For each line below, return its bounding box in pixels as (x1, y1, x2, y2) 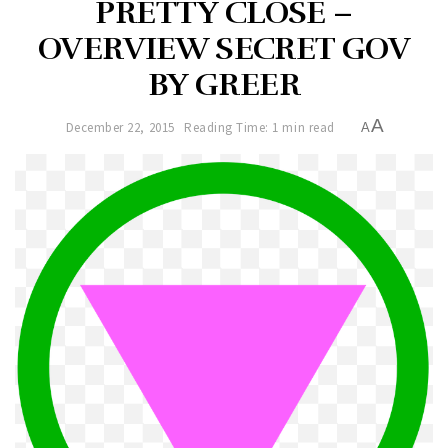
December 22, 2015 (65, 118, 175, 136)
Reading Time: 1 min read (184, 118, 335, 136)
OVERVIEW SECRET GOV (38, 29, 410, 69)
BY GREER (148, 65, 300, 105)
